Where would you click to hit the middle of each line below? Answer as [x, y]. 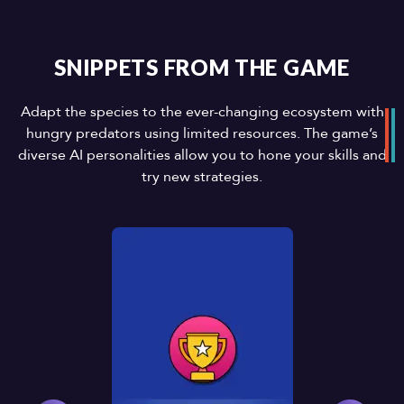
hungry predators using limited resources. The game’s [202, 133]
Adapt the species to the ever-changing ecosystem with [202, 111]
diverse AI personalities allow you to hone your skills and [202, 155]
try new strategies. [202, 176]
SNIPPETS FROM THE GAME [202, 67]
